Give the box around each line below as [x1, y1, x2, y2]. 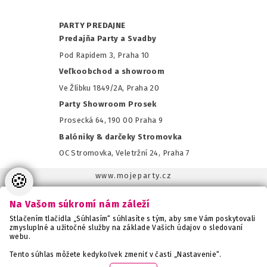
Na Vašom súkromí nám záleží [10, 198, 150, 210]
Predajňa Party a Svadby [59, 34, 157, 44]
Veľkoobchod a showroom [59, 67, 165, 76]
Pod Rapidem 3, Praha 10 [59, 50, 150, 60]
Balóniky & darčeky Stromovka [59, 132, 182, 141]
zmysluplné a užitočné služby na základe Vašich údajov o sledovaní [10, 223, 243, 232]
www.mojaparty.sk [95, 187, 172, 196]
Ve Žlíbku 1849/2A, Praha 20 [59, 83, 160, 92]
